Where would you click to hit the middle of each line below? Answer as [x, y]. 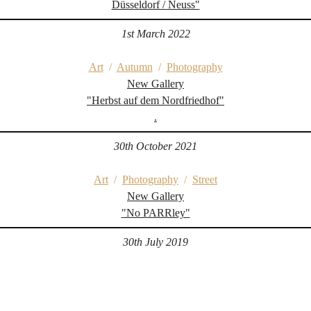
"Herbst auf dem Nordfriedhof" [155, 100]
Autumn [134, 67]
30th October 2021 [155, 146]
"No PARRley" [155, 213]
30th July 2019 [155, 242]
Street [205, 179]
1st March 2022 [155, 34]
